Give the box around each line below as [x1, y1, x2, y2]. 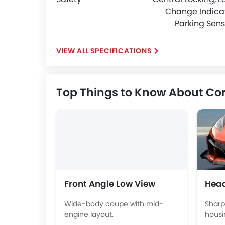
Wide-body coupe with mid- [64, 198, 163, 209]
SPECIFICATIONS [90, 46, 152, 56]
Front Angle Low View [64, 178, 155, 190]
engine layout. [64, 209, 114, 219]
